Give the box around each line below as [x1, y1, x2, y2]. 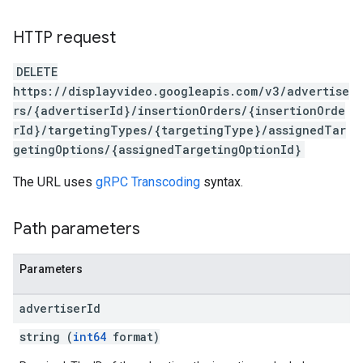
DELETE [16, 64, 58, 79]
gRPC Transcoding [96, 174, 200, 190]
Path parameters [13, 219, 140, 239]
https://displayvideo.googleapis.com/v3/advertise [13, 83, 349, 99]
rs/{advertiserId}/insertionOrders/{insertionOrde [13, 103, 345, 118]
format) [106, 329, 160, 344]
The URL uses [13, 174, 96, 190]
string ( [19, 329, 73, 344]
